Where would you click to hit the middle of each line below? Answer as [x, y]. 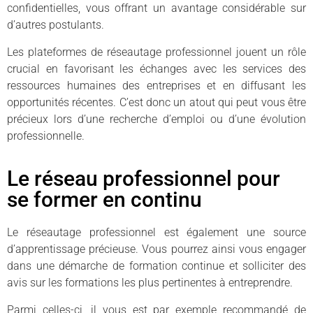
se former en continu [104, 200]
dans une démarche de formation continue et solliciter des [156, 266]
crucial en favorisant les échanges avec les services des [156, 68]
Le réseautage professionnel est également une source [156, 233]
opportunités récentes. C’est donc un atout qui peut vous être [156, 102]
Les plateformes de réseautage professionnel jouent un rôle [156, 52]
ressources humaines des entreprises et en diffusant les [156, 85]
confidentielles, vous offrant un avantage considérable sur [156, 8]
